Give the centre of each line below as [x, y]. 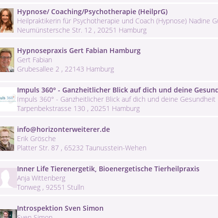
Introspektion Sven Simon [60, 208]
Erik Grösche [36, 139]
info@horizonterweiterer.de [64, 129]
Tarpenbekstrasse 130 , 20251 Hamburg [78, 109]
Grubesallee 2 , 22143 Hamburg [65, 69]
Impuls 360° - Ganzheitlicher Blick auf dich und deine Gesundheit [116, 99]
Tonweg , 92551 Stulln [51, 187]
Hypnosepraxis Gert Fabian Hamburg [79, 51]
